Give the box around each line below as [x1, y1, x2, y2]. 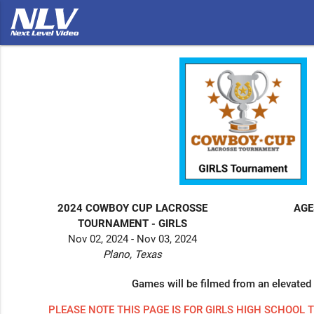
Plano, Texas [103, 247, 163, 261]
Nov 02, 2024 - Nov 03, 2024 [68, 232, 198, 245]
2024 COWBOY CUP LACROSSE [57, 201, 208, 214]
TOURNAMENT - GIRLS [78, 217, 188, 230]
